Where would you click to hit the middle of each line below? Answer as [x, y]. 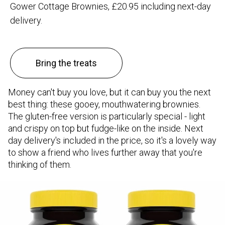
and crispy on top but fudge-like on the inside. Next [106, 129]
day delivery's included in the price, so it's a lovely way [112, 141]
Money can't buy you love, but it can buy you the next [109, 92]
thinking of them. [40, 165]
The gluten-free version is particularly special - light [107, 117]
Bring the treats [66, 63]
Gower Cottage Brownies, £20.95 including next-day [110, 7]
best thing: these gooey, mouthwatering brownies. [104, 104]
